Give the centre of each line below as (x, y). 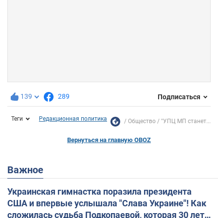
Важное (28, 170)
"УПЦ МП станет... (186, 121)
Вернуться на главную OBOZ (109, 140)
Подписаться (179, 97)
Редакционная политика (73, 119)
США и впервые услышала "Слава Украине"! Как (107, 203)
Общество (142, 121)
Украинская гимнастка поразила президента (100, 192)
